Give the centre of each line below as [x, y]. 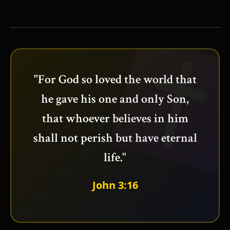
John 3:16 [115, 185]
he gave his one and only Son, [115, 99]
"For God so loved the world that [115, 79]
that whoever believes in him [115, 118]
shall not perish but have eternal [115, 138]
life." [115, 157]
